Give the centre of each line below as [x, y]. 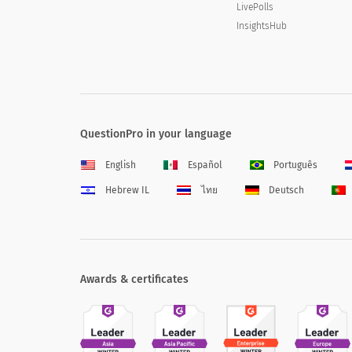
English [120, 165]
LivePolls [255, 7]
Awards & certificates [134, 280]
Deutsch [287, 191]
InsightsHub [262, 26]
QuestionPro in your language [156, 134]
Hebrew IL [127, 191]
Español [205, 165]
